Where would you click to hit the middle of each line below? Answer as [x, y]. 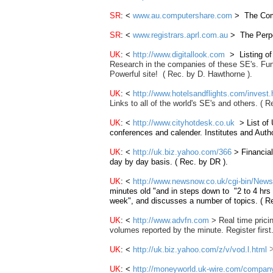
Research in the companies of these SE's [183, 64]
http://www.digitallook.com [180, 55]
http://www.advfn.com [171, 220]
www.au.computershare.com [183, 16]
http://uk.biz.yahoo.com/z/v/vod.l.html [200, 250]
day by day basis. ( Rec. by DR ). [169, 162]
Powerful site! [134, 74]
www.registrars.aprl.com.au [180, 35]
